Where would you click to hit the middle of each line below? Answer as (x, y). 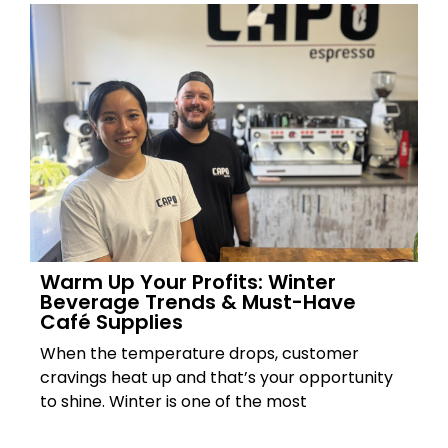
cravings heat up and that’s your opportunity (216, 378)
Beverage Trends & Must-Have (198, 302)
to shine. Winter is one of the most (173, 402)
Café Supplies (111, 322)
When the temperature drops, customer (199, 354)
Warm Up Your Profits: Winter (188, 282)
